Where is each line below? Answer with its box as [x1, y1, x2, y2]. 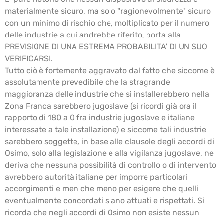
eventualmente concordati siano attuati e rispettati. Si [5, 195, 204, 205]
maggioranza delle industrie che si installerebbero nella [5, 89, 209, 99]
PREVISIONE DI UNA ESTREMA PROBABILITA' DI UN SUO [5, 41, 207, 51]
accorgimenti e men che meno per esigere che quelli [5, 184, 198, 193]
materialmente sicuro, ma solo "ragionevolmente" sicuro [5, 6, 211, 16]
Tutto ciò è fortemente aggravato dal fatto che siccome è [5, 65, 215, 75]
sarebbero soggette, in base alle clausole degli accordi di [5, 136, 214, 146]
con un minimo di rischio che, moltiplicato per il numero [5, 18, 209, 28]
